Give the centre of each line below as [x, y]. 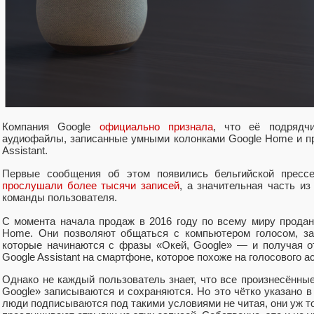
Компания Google [51, 127]
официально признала [156, 127]
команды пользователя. [60, 197]
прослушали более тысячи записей [91, 185]
